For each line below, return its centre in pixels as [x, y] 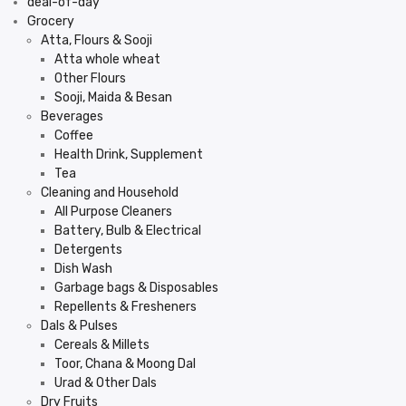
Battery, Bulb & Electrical [128, 231]
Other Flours [90, 78]
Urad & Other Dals [106, 383]
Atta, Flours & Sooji [97, 40]
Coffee [74, 135]
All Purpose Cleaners [113, 212]
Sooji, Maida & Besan [113, 97]
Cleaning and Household [110, 193]
